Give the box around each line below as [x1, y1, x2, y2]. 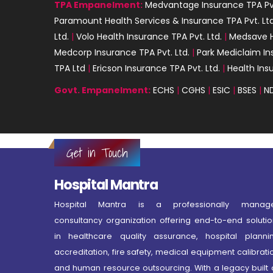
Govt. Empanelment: [54, 83, 151, 96]
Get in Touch [66, 142, 128, 163]
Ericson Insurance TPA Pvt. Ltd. [93, 62, 220, 74]
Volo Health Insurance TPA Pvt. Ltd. [76, 30, 222, 43]
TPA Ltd [54, 62, 85, 74]
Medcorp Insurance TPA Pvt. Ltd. [54, 46, 192, 58]
